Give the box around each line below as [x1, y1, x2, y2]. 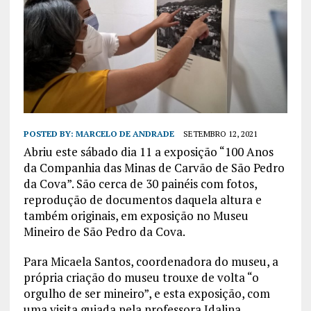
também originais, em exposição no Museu [23, 208, 249, 224]
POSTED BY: [23, 128, 76, 140]
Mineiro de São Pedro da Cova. [23, 224, 185, 240]
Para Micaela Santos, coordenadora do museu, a [23, 253, 278, 270]
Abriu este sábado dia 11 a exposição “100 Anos [23, 144, 274, 160]
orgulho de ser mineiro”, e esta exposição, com [23, 285, 270, 302]
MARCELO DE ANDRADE [75, 128, 174, 140]
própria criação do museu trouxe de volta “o [23, 269, 259, 286]
